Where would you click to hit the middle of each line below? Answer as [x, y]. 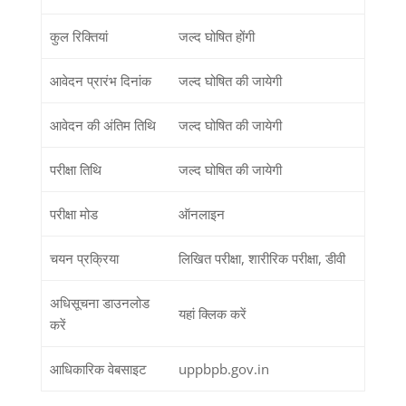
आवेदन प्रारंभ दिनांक [100, 80]
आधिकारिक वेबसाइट [98, 368]
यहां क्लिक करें [212, 313]
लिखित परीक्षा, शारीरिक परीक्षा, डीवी [261, 258]
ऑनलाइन [201, 213]
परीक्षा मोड [73, 213]
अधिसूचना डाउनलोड [99, 302]
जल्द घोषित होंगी [216, 36]
